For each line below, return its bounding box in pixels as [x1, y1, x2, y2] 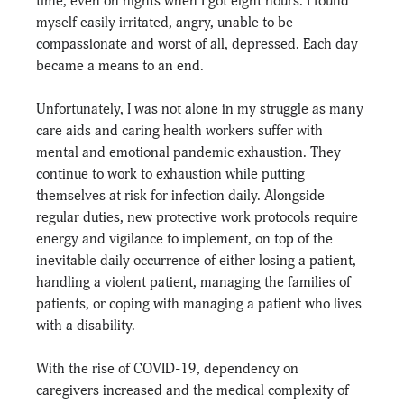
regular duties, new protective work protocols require [36, 207, 363, 226]
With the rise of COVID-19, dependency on [36, 359, 303, 378]
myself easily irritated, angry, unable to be [36, 13, 298, 32]
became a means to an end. [36, 56, 205, 75]
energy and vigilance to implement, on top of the [36, 229, 337, 248]
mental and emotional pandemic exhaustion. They [36, 142, 345, 161]
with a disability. [36, 316, 136, 335]
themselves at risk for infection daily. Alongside [36, 186, 329, 205]
